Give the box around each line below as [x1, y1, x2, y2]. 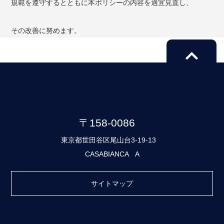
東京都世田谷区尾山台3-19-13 [61, 136, 163, 144]
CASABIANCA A [84, 150, 139, 158]
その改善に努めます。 [11, 26, 81, 34]
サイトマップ [91, 179, 133, 187]
